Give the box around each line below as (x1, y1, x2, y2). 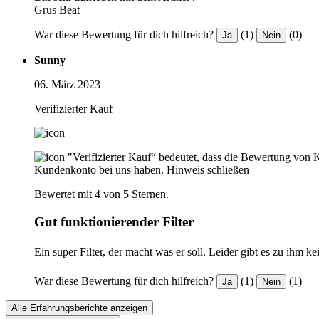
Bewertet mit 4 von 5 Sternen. (34, 188, 169, 201)
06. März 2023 (34, 78, 100, 91)
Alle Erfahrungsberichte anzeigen (11, 302, 147, 313)
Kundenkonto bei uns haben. (34, 164, 164, 177)
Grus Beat (34, 4, 80, 16)
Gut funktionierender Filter (34, 214, 194, 229)
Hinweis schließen (167, 164, 249, 177)
